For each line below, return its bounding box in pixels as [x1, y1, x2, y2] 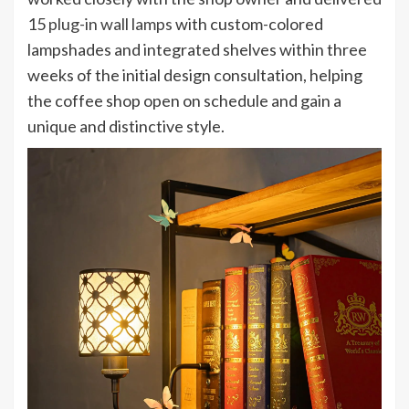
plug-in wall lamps [48, 14, 173, 35]
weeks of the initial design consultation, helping [27, 65, 362, 86]
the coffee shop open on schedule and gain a [27, 90, 341, 111]
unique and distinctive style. [27, 116, 225, 137]
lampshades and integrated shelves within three [27, 39, 367, 60]
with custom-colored [173, 14, 323, 35]
